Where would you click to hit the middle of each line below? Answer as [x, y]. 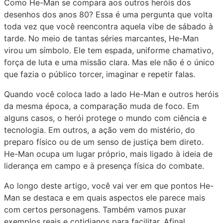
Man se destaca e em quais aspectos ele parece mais [105, 198]
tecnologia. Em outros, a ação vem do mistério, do [100, 130]
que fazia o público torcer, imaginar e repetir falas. [100, 74]
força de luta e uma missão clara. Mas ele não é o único [109, 62]
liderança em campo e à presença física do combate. [104, 166]
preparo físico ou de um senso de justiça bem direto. [104, 142]
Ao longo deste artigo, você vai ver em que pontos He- [109, 186]
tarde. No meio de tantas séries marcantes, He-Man [101, 39]
